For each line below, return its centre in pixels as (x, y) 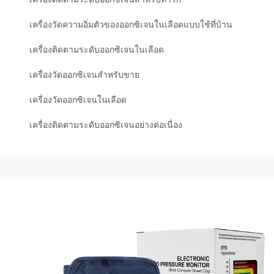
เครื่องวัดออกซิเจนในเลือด (78, 100)
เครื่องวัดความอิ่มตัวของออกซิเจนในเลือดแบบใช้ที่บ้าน (131, 24)
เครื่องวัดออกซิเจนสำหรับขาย (84, 75)
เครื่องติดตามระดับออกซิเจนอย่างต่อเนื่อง (106, 125)
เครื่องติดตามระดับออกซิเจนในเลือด (97, 50)
